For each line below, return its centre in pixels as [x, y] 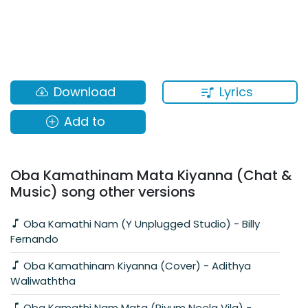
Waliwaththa [43, 280]
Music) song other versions [103, 191]
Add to [84, 122]
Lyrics [236, 92]
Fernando [34, 239]
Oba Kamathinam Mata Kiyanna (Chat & [151, 175]
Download [84, 92]
